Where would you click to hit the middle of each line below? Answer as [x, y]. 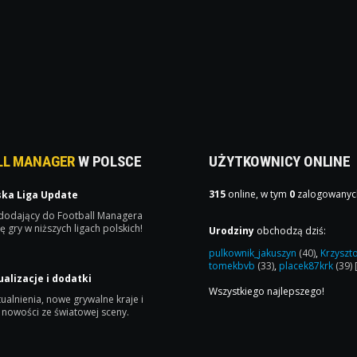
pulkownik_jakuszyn [254, 253]
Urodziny [232, 231]
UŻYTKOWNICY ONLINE [280, 162]
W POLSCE [108, 162]
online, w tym [258, 194]
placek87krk [308, 266]
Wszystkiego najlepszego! [267, 292]
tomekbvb [233, 266]
